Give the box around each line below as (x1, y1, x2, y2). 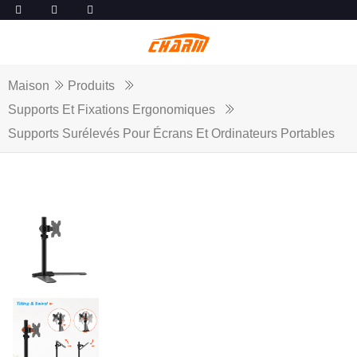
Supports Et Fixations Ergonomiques (8, 103, 215, 117)
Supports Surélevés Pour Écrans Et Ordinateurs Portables (8, 127, 335, 141)
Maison (8, 79, 49, 93)
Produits (68, 79, 115, 93)
